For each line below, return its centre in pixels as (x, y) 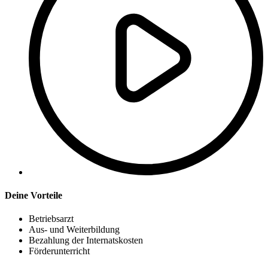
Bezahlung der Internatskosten (86, 240)
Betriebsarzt (51, 219)
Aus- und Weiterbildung (74, 230)
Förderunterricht (59, 251)
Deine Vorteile (33, 196)
